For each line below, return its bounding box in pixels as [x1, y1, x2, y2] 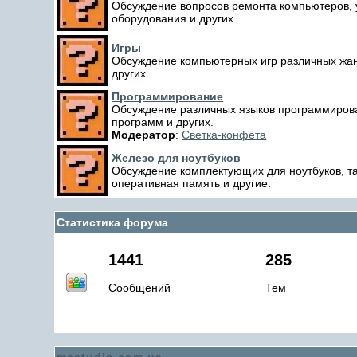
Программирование [112, 90, 224, 103]
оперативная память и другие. [112, 177, 272, 190]
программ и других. [112, 116, 214, 128]
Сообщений [108, 281, 171, 294]
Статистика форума [57, 216, 169, 229]
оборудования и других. [112, 12, 237, 25]
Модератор [112, 128, 176, 141]
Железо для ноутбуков [112, 151, 241, 164]
